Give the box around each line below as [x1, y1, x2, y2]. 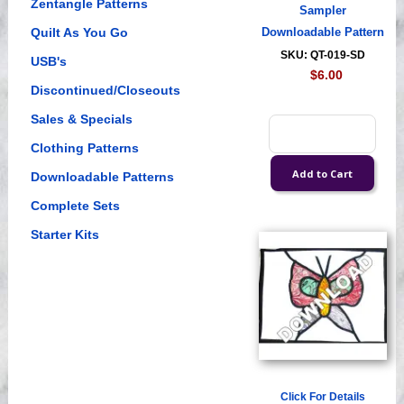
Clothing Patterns [30, 141, 139, 156]
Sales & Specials [30, 112, 133, 127]
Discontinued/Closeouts [30, 83, 180, 98]
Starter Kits [30, 227, 99, 243]
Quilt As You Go [30, 25, 128, 41]
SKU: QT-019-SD [280, 49, 365, 62]
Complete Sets [30, 198, 120, 214]
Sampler [298, 5, 346, 18]
